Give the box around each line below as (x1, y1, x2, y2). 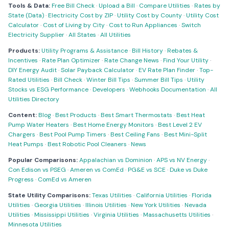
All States (68, 31, 96, 39)
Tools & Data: (8, 2, 50, 10)
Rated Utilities (8, 76, 50, 84)
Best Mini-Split (164, 130, 207, 139)
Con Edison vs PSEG (8, 166, 66, 174)
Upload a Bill (99, 2, 135, 10)
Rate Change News (104, 56, 159, 64)
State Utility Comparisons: (8, 191, 90, 199)
